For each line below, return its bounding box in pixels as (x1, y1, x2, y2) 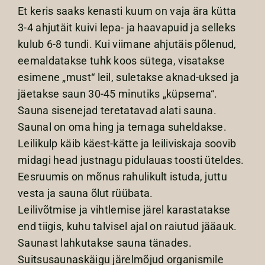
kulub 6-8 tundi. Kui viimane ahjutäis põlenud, (18, 38, 237, 51)
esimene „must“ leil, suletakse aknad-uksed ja (18, 71, 240, 84)
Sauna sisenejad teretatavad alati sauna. (18, 104, 216, 117)
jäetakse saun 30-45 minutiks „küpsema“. (18, 88, 218, 101)
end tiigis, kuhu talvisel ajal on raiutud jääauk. (18, 220, 237, 233)
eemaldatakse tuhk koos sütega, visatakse (18, 54, 225, 67)
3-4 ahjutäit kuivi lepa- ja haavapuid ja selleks (18, 21, 236, 34)
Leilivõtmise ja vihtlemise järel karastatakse (18, 203, 231, 216)
